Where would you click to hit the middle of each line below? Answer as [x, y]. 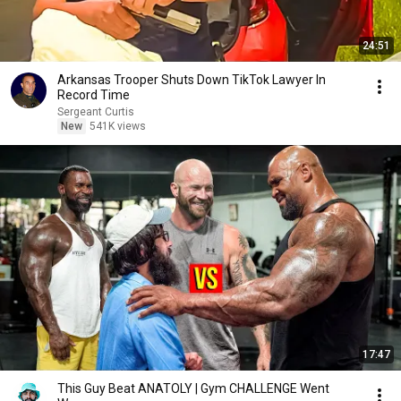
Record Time [94, 95]
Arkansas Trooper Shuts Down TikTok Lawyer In [192, 80]
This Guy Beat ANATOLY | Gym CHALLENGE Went [193, 388]
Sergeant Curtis [96, 112]
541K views [118, 126]
